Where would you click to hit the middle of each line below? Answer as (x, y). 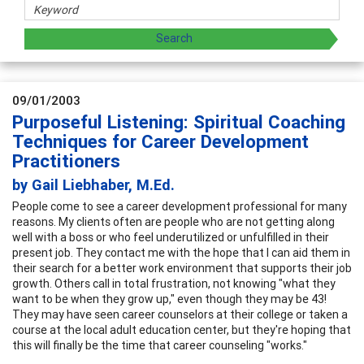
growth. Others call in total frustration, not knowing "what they (174, 283)
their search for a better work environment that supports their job (182, 268)
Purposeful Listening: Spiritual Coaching (179, 122)
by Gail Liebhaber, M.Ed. (93, 184)
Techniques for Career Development (160, 141)
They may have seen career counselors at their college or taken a (180, 314)
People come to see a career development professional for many (180, 206)
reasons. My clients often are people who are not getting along (173, 221)
